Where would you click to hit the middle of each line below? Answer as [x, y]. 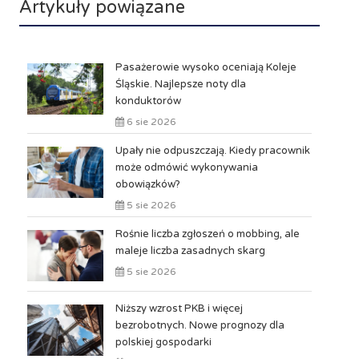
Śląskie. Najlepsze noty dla [180, 84]
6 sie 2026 [150, 122]
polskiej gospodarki [163, 342]
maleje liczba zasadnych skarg [190, 251]
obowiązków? [147, 184]
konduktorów [148, 101]
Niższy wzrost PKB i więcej [179, 309]
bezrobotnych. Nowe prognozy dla [200, 325]
